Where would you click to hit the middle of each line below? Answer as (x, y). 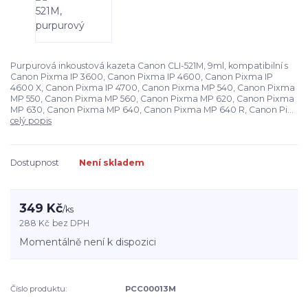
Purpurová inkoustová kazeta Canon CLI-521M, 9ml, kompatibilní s (149, 65)
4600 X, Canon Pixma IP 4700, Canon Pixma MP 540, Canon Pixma (153, 87)
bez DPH (71, 223)
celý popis (31, 120)
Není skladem (112, 162)
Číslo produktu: (38, 289)
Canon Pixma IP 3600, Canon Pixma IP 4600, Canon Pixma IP (142, 76)
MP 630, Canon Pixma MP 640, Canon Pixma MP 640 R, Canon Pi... (152, 109)
